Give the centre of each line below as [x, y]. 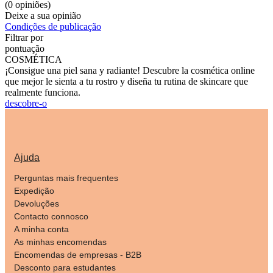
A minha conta [41, 229]
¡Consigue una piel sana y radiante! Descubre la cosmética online [130, 70]
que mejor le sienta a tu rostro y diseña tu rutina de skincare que [126, 81]
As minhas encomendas [60, 242]
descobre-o [26, 103]
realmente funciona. [43, 92]
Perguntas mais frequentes [66, 178]
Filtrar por [24, 37]
